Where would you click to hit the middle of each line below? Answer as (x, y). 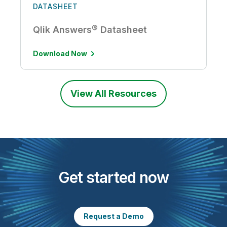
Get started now (113, 178)
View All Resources (113, 94)
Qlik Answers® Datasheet (90, 30)
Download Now (60, 54)
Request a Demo (113, 216)
